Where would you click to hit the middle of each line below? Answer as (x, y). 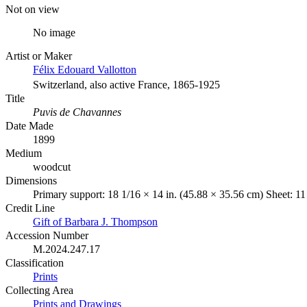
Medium (24, 153)
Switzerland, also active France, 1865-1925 (126, 84)
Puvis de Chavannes (77, 112)
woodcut (52, 167)
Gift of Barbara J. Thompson (95, 221)
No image (54, 32)
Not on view (33, 9)
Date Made (29, 125)
